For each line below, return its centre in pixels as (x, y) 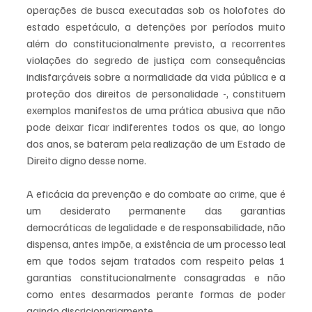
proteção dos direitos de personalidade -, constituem (156, 93)
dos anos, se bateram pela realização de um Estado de (156, 143)
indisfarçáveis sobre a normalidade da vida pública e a (156, 77)
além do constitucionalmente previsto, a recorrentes (156, 43)
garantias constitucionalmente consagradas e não (156, 277)
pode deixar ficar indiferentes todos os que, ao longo (156, 127)
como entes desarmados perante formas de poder (156, 294)
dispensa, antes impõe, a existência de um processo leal (156, 244)
